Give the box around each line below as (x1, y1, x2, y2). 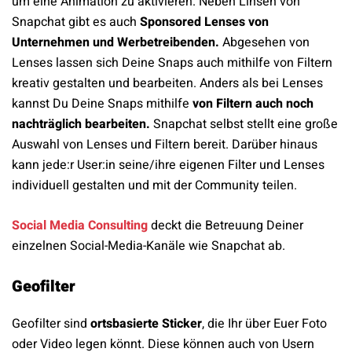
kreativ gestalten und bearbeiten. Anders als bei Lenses (12, 74, 323, 93)
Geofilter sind (12, 314, 90, 334)
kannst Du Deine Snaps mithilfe (12, 94, 192, 114)
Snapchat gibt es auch (12, 13, 140, 32)
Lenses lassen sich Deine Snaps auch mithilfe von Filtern (12, 53, 332, 73)
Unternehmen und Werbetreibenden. (12, 33, 222, 53)
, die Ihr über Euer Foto (202, 314, 327, 334)
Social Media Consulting (12, 216, 148, 236)
